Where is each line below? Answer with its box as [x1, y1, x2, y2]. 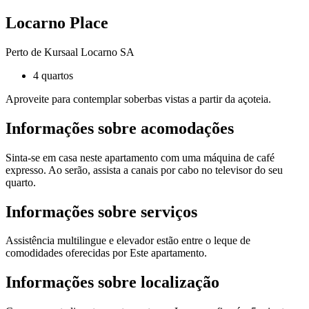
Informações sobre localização [6, 273, 219, 292]
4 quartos [33, 69, 73, 81]
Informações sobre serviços [6, 202, 197, 221]
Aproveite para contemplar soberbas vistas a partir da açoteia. [6, 92, 271, 105]
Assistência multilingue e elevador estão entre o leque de [6, 235, 250, 247]
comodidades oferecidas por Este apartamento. [6, 247, 207, 259]
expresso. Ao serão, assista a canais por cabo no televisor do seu [6, 163, 283, 176]
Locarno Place [6, 13, 108, 32]
